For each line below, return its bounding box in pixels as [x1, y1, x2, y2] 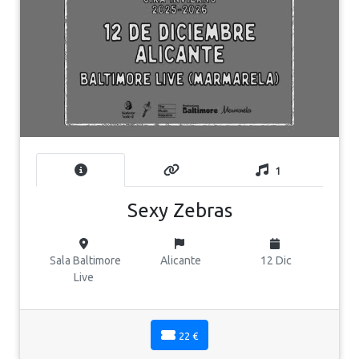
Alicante [157, 253, 201, 267]
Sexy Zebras [127, 199, 232, 221]
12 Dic [258, 253, 292, 267]
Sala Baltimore [46, 253, 121, 267]
